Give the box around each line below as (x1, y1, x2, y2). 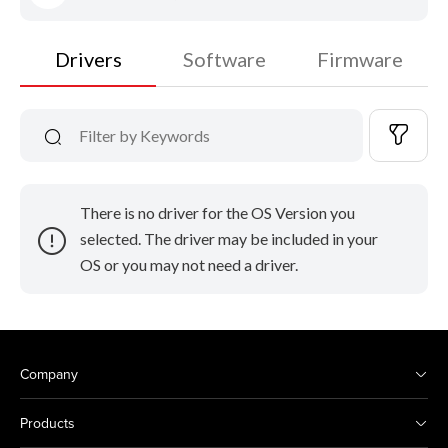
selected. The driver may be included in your (80, 229, 378, 248)
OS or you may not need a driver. (80, 255, 298, 274)
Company (20, 364, 78, 384)
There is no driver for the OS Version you (80, 203, 355, 222)
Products (20, 413, 75, 433)
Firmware (317, 47, 403, 71)
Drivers (54, 47, 122, 71)
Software (182, 47, 266, 71)
